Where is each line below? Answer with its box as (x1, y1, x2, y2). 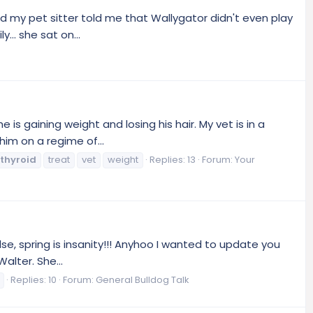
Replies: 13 (150, 153, 196, 166)
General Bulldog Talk (96, 272, 189, 286)
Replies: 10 (10, 272, 57, 286)
